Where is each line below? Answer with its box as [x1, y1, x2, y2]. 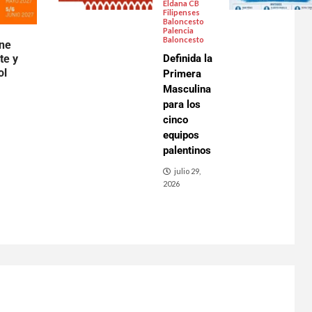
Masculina [162, 83, 211, 95]
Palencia [162, 26, 194, 35]
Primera [162, 68, 201, 80]
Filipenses [162, 8, 200, 17]
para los [162, 98, 201, 111]
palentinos [162, 144, 211, 157]
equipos [162, 129, 199, 141]
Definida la [162, 52, 212, 65]
